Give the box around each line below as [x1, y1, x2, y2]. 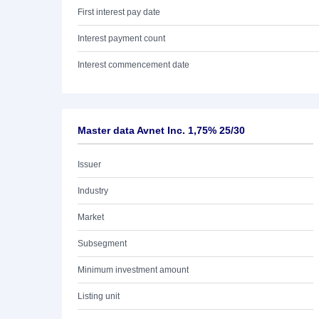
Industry [78, 186, 108, 196]
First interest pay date [78, 7, 160, 17]
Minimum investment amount [78, 265, 189, 275]
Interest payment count [78, 33, 165, 43]
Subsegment [78, 239, 127, 249]
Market [78, 212, 104, 222]
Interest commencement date [78, 60, 189, 70]
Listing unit [78, 291, 120, 301]
